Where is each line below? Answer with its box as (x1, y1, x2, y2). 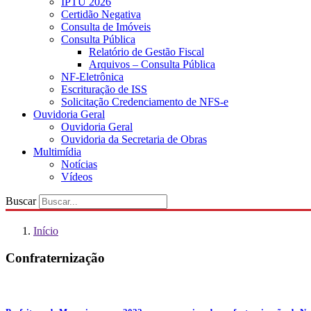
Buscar (6, 195, 36, 207)
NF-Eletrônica (61, 71, 124, 83)
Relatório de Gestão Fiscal (89, 46, 204, 58)
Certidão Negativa (61, 8, 141, 20)
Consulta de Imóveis (61, 21, 151, 33)
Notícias (61, 158, 97, 170)
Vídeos (61, 171, 92, 183)
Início (33, 224, 58, 237)
